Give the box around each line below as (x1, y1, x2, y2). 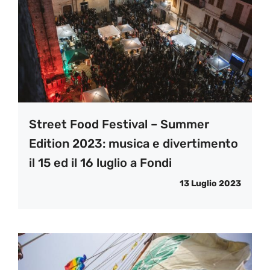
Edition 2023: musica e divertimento (29, 136, 238, 151)
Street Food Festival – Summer (29, 117, 209, 132)
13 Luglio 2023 (180, 178, 241, 189)
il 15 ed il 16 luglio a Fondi (29, 155, 172, 171)
